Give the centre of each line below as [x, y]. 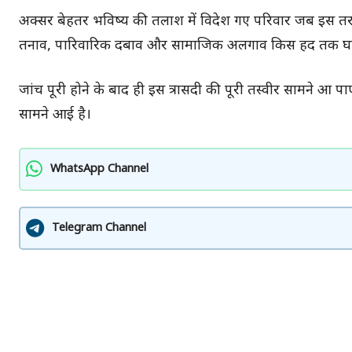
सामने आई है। [55, 115]
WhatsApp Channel [99, 169]
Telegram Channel [99, 228]
